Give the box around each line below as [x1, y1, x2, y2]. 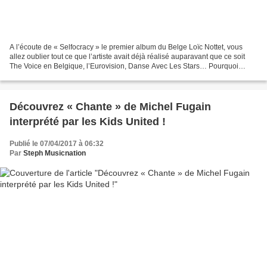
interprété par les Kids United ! [10, 116, 166, 128]
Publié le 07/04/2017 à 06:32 [10, 139, 104, 148]
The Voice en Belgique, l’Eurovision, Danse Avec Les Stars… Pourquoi [10, 62, 238, 71]
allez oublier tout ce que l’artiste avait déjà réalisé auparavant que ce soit [10, 52, 245, 61]
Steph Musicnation [23, 149, 86, 158]
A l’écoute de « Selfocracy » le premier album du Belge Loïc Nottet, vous [10, 43, 243, 52]
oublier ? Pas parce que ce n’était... [10, 72, 123, 80]
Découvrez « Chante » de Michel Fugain [10, 101, 211, 113]
